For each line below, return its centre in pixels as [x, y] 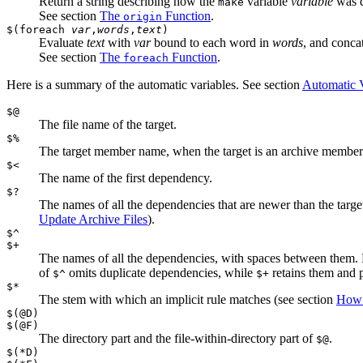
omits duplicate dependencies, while [161, 272]
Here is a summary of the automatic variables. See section [154, 84]
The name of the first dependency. [126, 177]
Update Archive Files [93, 219]
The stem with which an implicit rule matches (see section [188, 299]
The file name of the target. [108, 124]
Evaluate [63, 42]
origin [143, 16]
